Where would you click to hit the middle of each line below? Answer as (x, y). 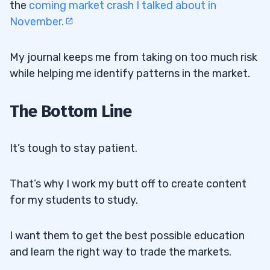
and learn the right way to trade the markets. (121, 252)
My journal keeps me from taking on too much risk (133, 57)
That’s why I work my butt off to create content (128, 184)
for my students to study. (74, 200)
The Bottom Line (71, 111)
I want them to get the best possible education (127, 235)
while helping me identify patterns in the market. (130, 73)
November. (37, 21)
